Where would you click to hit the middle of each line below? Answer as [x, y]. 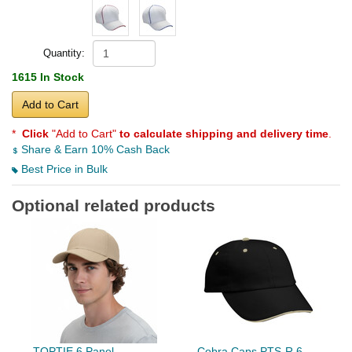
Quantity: [64, 53]
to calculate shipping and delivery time [224, 134]
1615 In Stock [48, 77]
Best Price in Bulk [63, 169]
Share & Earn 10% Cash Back [94, 150]
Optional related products [114, 206]
